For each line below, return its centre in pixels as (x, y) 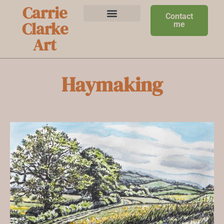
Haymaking (112, 85)
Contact (179, 16)
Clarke (45, 29)
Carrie (45, 13)
